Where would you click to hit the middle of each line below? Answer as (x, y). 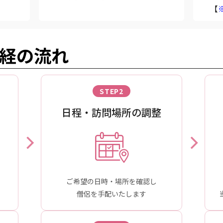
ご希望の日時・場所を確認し (111, 181)
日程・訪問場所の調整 (111, 112)
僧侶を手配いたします (111, 194)
